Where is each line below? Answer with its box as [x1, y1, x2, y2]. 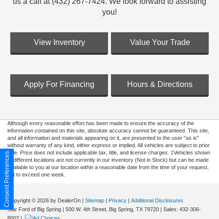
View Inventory [33, 38, 85, 47]
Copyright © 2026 [7, 197, 50, 204]
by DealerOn [50, 197, 81, 204]
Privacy [109, 197, 127, 204]
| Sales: [159, 206, 179, 213]
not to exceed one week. [7, 172, 66, 178]
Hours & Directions [127, 80, 193, 89]
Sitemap [85, 197, 104, 204]
